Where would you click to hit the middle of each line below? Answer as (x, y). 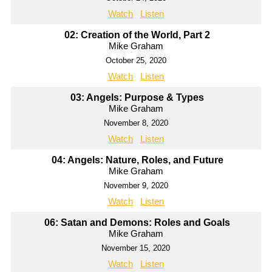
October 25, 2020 (136, 61)
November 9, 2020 (136, 186)
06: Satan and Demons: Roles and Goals (138, 223)
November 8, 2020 (136, 123)
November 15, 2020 (136, 248)
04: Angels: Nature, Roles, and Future (137, 160)
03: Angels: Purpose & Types (138, 98)
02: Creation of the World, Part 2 (138, 35)
